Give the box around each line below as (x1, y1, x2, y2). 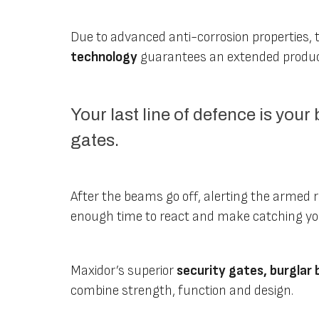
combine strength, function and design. (70, 282, 294, 299)
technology (70, 48, 138, 66)
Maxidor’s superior (70, 262, 177, 279)
